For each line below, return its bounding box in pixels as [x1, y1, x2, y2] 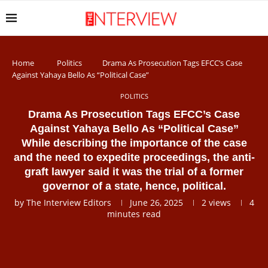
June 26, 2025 [129, 197, 183, 208]
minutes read [107, 208, 161, 220]
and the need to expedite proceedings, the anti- [13, 151, 255, 163]
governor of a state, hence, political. [42, 180, 226, 192]
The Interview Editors [26, 197, 111, 208]
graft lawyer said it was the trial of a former [25, 166, 243, 178]
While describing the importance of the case [21, 137, 247, 149]
